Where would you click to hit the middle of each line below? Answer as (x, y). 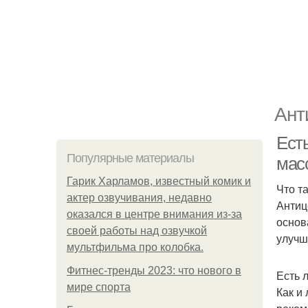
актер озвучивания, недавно (139, 198)
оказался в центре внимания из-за (154, 214)
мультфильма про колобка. (135, 247)
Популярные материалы (130, 158)
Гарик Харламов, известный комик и (159, 181)
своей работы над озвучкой (137, 231)
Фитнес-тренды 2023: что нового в (154, 271)
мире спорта (99, 287)
